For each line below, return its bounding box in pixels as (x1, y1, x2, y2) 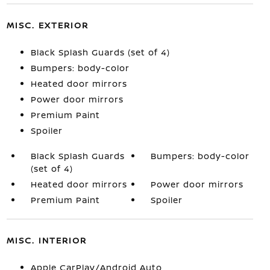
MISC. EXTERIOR (6, 19, 89, 31)
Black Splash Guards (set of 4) (30, 46, 170, 58)
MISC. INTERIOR (6, 234, 87, 246)
